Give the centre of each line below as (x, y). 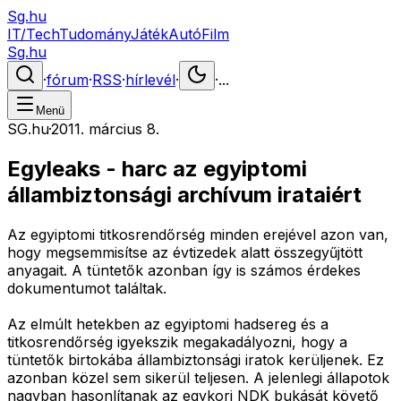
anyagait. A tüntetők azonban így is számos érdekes (184, 270)
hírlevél (150, 80)
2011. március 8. (105, 129)
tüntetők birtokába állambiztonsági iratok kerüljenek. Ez (196, 359)
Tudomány (95, 34)
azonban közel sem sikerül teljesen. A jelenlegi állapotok (198, 377)
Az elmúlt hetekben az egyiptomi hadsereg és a (168, 324)
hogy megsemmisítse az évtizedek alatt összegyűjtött (185, 252)
